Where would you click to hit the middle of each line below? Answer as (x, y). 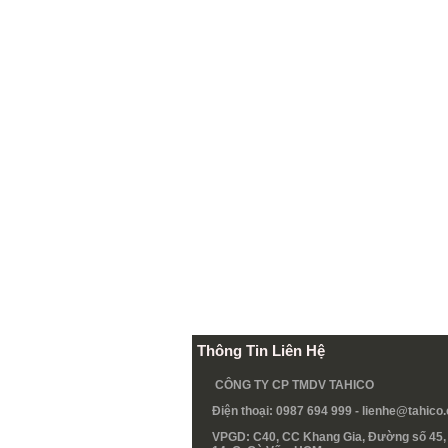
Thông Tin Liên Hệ (261, 351)
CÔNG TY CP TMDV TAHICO (294, 385)
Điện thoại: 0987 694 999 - (287, 411)
